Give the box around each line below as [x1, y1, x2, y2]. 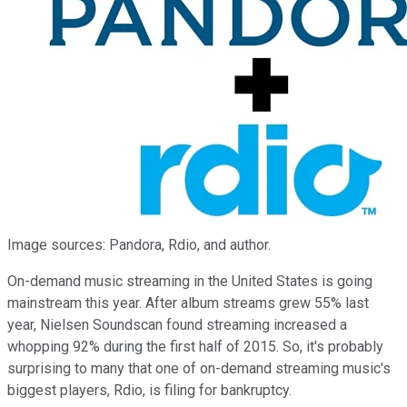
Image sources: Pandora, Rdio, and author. [7, 235, 271, 253]
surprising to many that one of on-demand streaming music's [7, 359, 391, 377]
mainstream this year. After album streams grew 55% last [7, 293, 369, 312]
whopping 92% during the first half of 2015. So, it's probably [7, 337, 383, 355]
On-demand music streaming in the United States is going [7, 272, 372, 290]
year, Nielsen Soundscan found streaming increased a [7, 315, 347, 333]
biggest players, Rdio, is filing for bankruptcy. [7, 381, 292, 399]
